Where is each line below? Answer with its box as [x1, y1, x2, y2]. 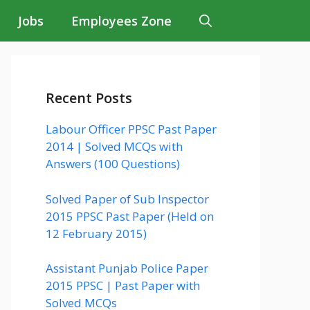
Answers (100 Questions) [46, 156, 180, 172]
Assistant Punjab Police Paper [46, 260, 208, 276]
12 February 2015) [46, 225, 147, 241]
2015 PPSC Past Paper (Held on [46, 208, 214, 224]
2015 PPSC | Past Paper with [46, 277, 200, 293]
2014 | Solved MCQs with [46, 138, 183, 154]
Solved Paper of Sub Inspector [46, 190, 209, 207]
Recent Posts [46, 89, 132, 107]
